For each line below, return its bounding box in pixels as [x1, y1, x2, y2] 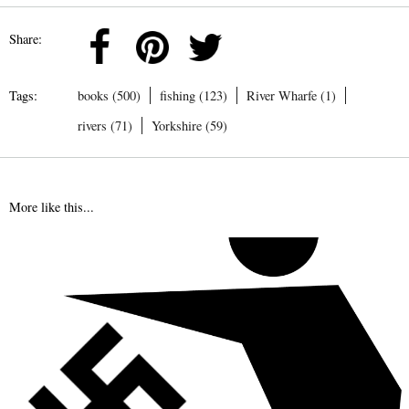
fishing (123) [160, 86, 227, 104]
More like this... [9, 197, 94, 215]
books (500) [78, 86, 141, 104]
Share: [9, 29, 42, 47]
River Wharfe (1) [246, 86, 336, 104]
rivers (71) [78, 117, 132, 135]
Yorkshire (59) [152, 117, 227, 135]
